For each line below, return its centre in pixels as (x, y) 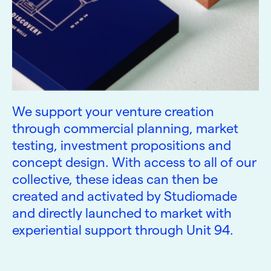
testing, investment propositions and (122, 145)
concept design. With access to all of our (134, 162)
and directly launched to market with (122, 213)
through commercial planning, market (125, 128)
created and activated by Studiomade (125, 196)
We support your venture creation (113, 111)
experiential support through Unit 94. (123, 230)
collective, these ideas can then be (115, 179)
